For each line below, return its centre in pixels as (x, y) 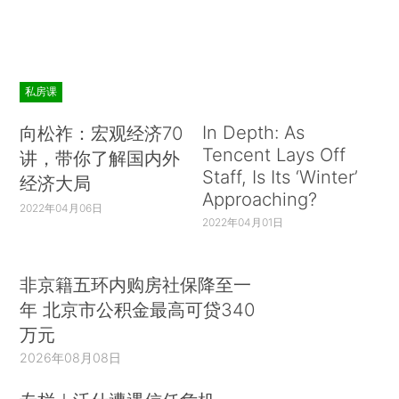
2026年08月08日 (71, 357)
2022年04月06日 (61, 208)
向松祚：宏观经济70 (102, 134)
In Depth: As (253, 133)
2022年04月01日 (242, 223)
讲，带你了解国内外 (100, 159)
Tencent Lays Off (273, 155)
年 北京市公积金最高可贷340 (138, 309)
